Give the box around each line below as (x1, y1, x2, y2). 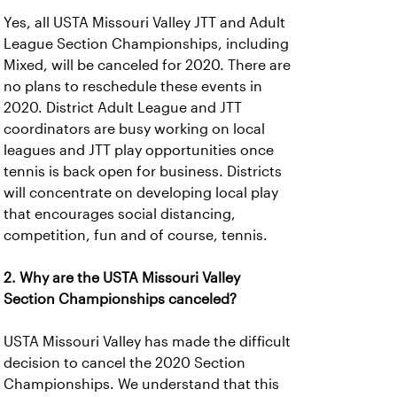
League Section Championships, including (4, 36, 289, 51)
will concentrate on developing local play (4, 185, 278, 200)
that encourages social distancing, (4, 206, 236, 222)
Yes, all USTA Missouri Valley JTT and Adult (4, 15, 285, 30)
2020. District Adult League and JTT (4, 100, 242, 115)
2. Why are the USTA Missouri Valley (4, 270, 240, 285)
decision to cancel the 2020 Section (4, 355, 245, 370)
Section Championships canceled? (4, 292, 237, 307)
